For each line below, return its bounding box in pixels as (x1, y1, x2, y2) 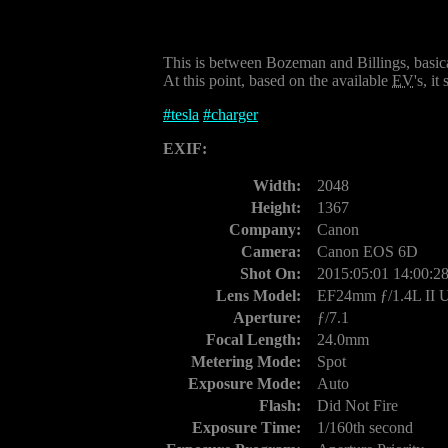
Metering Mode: (191, 353, 301, 370)
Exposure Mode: (188, 375, 301, 392)
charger (211, 106, 258, 123)
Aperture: (233, 309, 301, 326)
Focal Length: (206, 331, 301, 348)
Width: (253, 177, 301, 194)
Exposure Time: (192, 419, 301, 436)
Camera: (241, 243, 301, 260)
